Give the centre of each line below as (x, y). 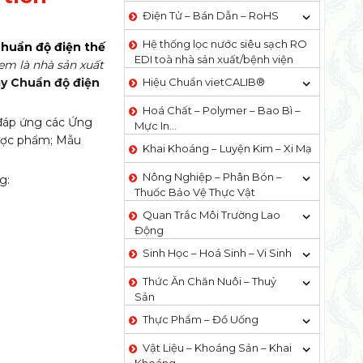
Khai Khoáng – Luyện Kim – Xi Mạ (227, 148)
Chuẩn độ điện (56, 83)
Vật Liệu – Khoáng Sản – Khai (217, 348)
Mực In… (155, 126)
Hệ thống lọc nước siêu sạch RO (224, 44)
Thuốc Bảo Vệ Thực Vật (194, 192)
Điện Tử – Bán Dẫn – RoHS (210, 15)
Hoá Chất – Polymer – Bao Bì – (221, 110)
